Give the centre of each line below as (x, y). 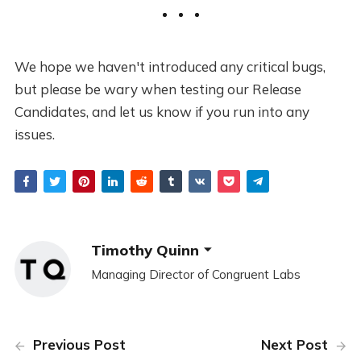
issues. (34, 135)
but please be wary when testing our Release (158, 89)
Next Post (297, 345)
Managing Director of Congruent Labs (195, 275)
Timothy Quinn (145, 250)
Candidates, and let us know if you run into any (162, 112)
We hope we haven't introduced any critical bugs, (170, 67)
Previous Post (77, 345)
